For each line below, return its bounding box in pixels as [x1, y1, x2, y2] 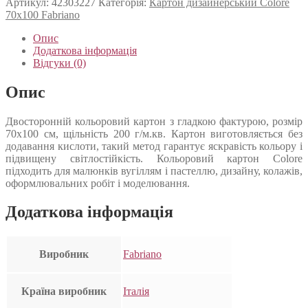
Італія [123, 285, 149, 298]
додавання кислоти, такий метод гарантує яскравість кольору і [5, 140, 302, 152]
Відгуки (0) [33, 56, 86, 69]
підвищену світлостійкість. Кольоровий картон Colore [5, 152, 302, 164]
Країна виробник [21, 285, 107, 298]
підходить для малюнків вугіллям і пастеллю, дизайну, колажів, [5, 164, 302, 177]
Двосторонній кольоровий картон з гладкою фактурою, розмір [5, 115, 302, 127]
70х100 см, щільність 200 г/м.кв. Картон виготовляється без [5, 127, 302, 140]
